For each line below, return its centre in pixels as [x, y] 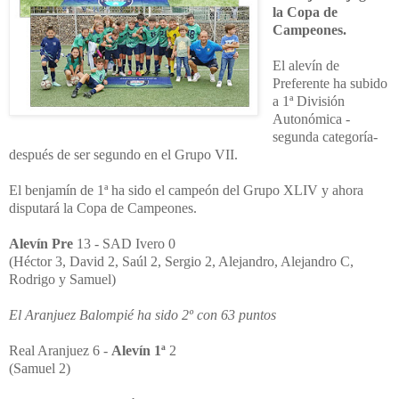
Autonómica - [311, 118]
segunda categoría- [325, 136]
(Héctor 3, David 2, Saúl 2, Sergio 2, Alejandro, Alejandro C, [181, 261]
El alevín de [305, 65]
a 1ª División [308, 101]
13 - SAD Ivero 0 [126, 243]
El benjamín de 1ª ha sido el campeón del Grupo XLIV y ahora [186, 190]
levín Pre [46, 243]
